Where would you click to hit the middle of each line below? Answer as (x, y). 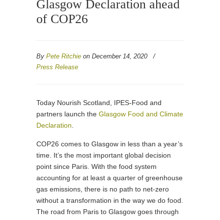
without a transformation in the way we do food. (110, 200)
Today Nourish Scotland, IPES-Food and (99, 103)
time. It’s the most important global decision (104, 155)
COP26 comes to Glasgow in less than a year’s (110, 144)
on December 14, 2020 (115, 56)
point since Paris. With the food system (96, 166)
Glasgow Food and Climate (141, 114)
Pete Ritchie (64, 56)
